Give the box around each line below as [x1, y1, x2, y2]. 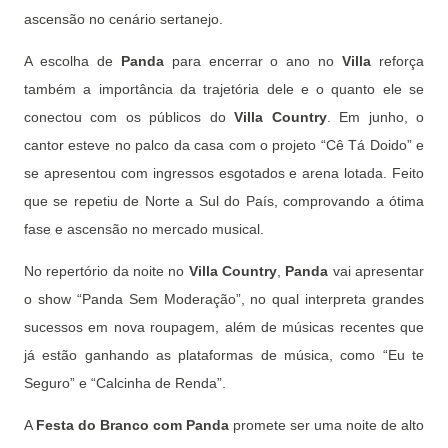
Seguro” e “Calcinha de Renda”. [24, 375, 230, 391]
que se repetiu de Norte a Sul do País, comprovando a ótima [24, 193, 424, 209]
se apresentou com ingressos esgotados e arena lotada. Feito [24, 165, 424, 181]
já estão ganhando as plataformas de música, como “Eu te [24, 347, 424, 363]
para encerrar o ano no [163, 53, 335, 69]
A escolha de [24, 53, 121, 69]
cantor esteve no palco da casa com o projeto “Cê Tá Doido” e [24, 137, 424, 153]
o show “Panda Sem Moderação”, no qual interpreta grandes [24, 291, 424, 307]
